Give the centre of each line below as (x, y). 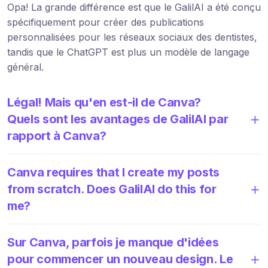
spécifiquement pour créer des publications (106, 22)
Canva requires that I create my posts (113, 172)
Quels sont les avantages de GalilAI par (118, 119)
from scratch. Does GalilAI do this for (112, 189)
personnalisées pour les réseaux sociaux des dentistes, (132, 37)
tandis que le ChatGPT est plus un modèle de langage (128, 52)
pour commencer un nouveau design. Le (120, 259)
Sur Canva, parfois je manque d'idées (113, 242)
